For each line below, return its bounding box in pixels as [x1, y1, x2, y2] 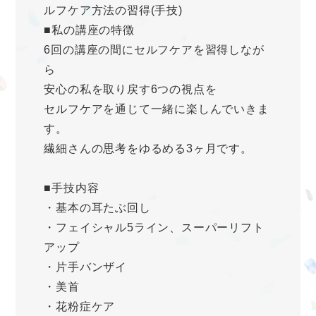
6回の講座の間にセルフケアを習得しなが [44, 44, 265, 56]
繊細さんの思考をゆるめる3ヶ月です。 [44, 142, 253, 155]
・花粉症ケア [44, 300, 116, 313]
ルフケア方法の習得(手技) [44, 4, 183, 17]
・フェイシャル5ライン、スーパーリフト [44, 221, 265, 234]
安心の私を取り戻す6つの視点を [44, 83, 217, 96]
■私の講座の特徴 [44, 24, 135, 37]
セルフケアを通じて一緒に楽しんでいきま [44, 103, 269, 116]
